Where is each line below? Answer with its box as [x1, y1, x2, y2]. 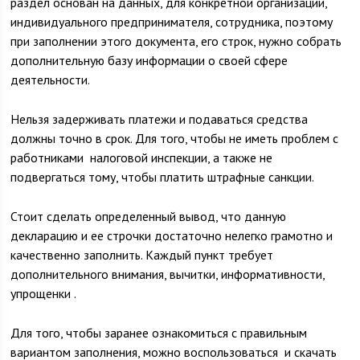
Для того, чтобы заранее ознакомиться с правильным [10, 325, 308, 341]
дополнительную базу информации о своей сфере [10, 52, 288, 68]
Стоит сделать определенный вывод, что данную [10, 208, 287, 224]
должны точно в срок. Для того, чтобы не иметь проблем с [10, 130, 339, 146]
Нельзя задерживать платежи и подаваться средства [10, 111, 309, 127]
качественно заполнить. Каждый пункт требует [10, 247, 274, 263]
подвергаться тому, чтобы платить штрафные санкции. [10, 169, 315, 185]
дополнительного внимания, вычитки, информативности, [10, 266, 325, 282]
